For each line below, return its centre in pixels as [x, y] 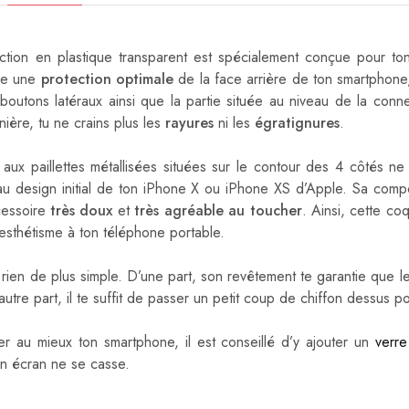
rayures [189, 123]
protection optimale [107, 79]
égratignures [295, 123]
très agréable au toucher [215, 211]
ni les [232, 123]
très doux [84, 211]
